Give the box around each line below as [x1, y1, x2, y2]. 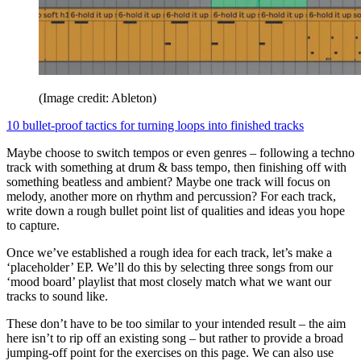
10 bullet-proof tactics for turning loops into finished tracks [6, 118, 304, 132]
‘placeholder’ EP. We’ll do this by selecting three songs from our [6, 259, 333, 274]
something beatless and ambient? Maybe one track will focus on [6, 174, 330, 189]
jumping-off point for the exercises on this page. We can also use [6, 345, 334, 359]
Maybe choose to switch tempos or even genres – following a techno [6, 145, 355, 160]
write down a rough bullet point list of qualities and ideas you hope [6, 203, 345, 218]
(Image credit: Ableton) [39, 90, 156, 105]
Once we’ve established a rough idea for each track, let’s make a [6, 245, 332, 259]
